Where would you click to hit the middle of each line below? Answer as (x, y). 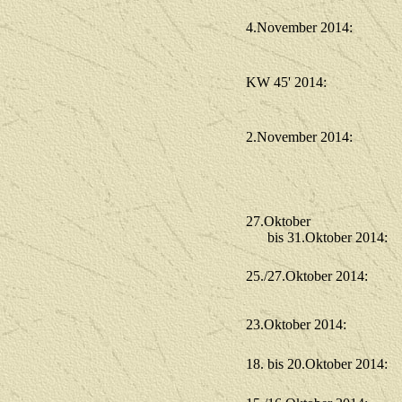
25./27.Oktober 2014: (307, 276)
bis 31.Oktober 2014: (317, 237)
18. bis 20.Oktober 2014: (317, 364)
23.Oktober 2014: (296, 324)
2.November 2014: (299, 137)
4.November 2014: (299, 27)
